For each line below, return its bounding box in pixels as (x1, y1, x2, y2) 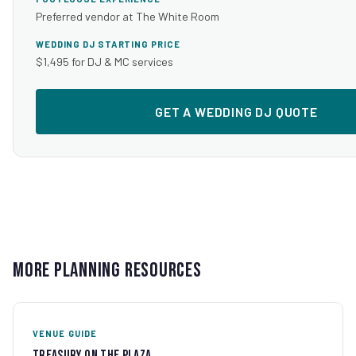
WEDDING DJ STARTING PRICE (36, 39, 180, 50)
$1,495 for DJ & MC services (36, 55, 173, 69)
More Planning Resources (13, 258, 202, 284)
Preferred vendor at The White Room (36, 10, 219, 24)
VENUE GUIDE (33, 328, 97, 339)
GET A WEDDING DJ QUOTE (155, 104, 318, 120)
